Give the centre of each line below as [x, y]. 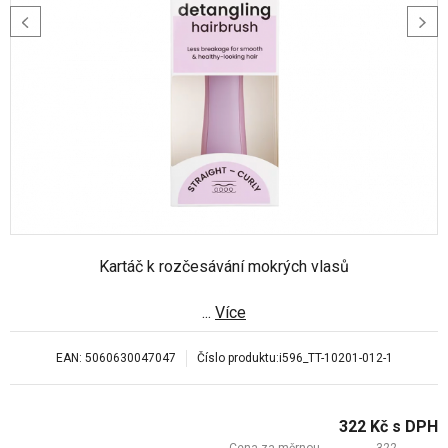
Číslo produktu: [237, 358]
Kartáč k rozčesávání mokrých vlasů [224, 267]
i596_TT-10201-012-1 [335, 358]
